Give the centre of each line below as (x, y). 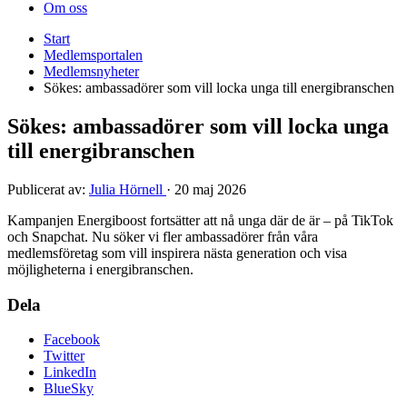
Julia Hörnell (128, 189)
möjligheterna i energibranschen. (100, 269)
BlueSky (69, 389)
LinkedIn (70, 372)
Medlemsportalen (93, 55)
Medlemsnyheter (91, 72)
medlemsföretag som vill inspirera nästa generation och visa (177, 253)
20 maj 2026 (210, 189)
